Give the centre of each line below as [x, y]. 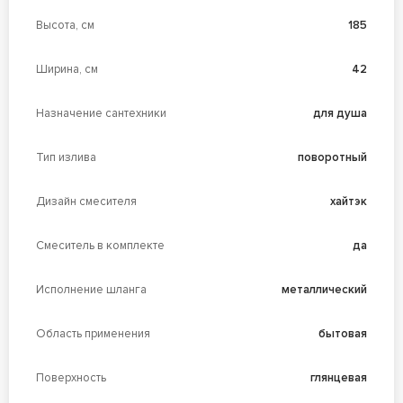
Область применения [93, 334]
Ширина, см [67, 70]
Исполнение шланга [91, 290]
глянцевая [339, 378]
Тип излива [66, 158]
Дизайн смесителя [86, 202]
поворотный [333, 158]
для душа [340, 114]
